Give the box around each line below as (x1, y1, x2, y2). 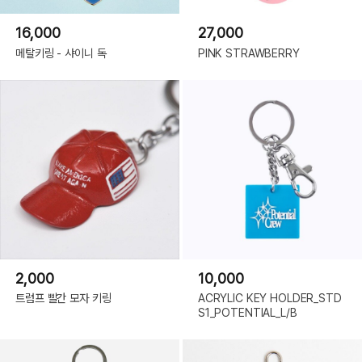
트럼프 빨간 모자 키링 (15, 291, 112, 305)
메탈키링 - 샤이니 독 (15, 45, 107, 60)
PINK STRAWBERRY (197, 45, 300, 60)
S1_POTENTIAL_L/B (197, 305, 297, 320)
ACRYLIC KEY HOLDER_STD (197, 291, 342, 305)
